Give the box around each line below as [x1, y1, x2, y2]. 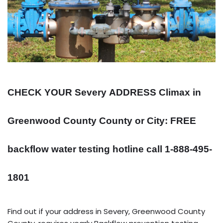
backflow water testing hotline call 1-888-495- [7, 144, 212, 155]
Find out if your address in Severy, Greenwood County [7, 206, 205, 217]
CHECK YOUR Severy [7, 87, 109, 98]
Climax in [159, 87, 201, 98]
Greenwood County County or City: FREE [7, 115, 196, 126]
